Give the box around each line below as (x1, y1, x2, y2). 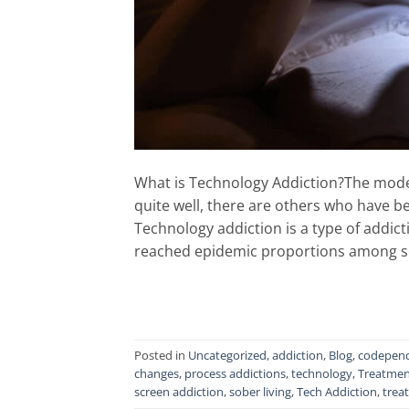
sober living (229, 383, 291, 401)
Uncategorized (188, 347, 267, 364)
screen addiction (134, 383, 224, 401)
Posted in (134, 347, 188, 364)
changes (134, 365, 179, 383)
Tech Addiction (297, 383, 377, 401)
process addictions (184, 365, 286, 383)
